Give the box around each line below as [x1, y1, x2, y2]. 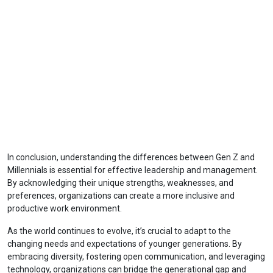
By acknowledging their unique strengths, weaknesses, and [7, 178, 233, 188]
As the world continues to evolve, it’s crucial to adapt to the [7, 226, 231, 236]
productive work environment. [7, 204, 122, 213]
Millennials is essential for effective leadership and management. [7, 165, 258, 175]
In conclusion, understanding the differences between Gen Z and [7, 152, 255, 162]
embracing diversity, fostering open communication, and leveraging [7, 252, 265, 261]
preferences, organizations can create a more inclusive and [7, 191, 235, 200]
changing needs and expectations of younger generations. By [7, 239, 242, 249]
